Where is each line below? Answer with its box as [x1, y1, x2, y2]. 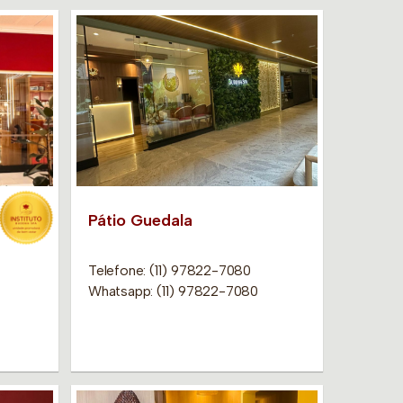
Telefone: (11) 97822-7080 [87, 261, 251, 279]
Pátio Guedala [87, 210, 193, 230]
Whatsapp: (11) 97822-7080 [87, 282, 258, 300]
